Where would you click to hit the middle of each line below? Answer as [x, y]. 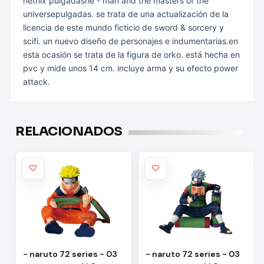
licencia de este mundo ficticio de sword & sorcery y [123, 27]
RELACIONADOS [69, 131]
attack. [37, 82]
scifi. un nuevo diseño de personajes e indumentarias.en [131, 41]
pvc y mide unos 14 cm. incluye [85, 68]
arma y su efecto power [192, 68]
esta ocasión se [54, 55]
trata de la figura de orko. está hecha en [162, 55]
